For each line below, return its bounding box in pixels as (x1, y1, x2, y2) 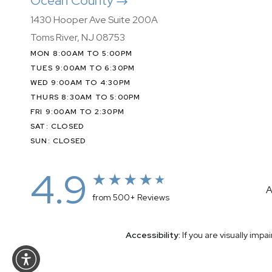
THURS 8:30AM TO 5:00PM (30, 92, 141, 102)
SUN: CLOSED (30, 136, 86, 146)
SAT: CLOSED (30, 121, 84, 131)
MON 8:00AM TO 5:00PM (30, 49, 132, 58)
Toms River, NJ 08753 (30, 31, 125, 44)
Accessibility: (126, 229, 180, 240)
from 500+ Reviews (92, 192, 169, 203)
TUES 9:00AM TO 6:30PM (30, 63, 135, 73)
